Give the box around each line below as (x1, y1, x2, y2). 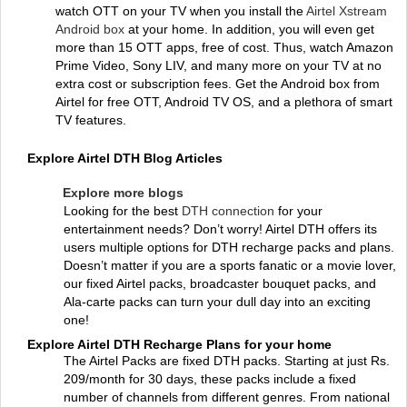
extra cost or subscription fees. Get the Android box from (55, 76, 380, 91)
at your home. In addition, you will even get (128, 22, 374, 36)
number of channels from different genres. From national (64, 390, 390, 404)
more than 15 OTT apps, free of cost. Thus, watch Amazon (55, 40, 393, 55)
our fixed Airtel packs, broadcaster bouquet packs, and (64, 276, 376, 291)
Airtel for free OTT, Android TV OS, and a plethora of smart (55, 94, 392, 109)
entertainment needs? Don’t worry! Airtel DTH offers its (64, 222, 377, 236)
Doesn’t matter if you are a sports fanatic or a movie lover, (64, 258, 396, 273)
